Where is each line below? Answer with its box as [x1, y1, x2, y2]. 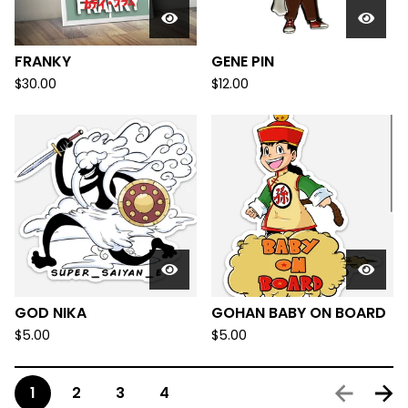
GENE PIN [211, 51, 274, 72]
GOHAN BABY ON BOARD [211, 302, 386, 323]
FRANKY [15, 51, 71, 72]
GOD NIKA [15, 302, 87, 323]
